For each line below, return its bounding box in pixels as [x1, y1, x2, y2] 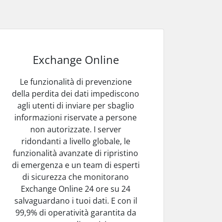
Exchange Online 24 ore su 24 [21, 183, 131, 194]
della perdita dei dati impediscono [12, 88, 140, 99]
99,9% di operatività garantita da [15, 207, 136, 218]
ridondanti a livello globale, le [21, 135, 130, 147]
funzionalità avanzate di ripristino [13, 147, 139, 159]
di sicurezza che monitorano [22, 171, 129, 182]
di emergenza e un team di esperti [11, 159, 140, 170]
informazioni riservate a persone [14, 111, 137, 123]
